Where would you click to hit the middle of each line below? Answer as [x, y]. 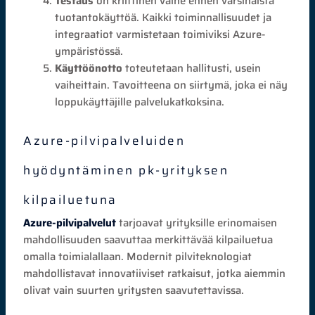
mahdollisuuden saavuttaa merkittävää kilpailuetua [148, 240]
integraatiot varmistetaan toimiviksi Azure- [160, 34]
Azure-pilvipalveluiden [104, 141]
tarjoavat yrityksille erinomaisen [197, 223]
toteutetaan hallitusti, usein [192, 68]
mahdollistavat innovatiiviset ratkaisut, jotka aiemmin [155, 274]
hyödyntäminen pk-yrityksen [126, 170]
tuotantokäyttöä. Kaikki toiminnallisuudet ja [163, 17]
